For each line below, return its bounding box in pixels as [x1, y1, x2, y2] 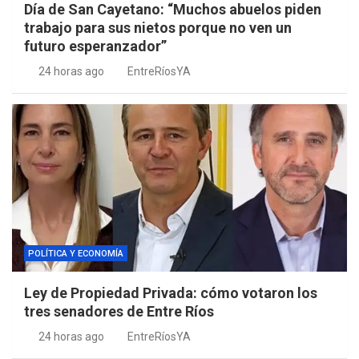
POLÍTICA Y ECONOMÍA [28, 248, 123, 260]
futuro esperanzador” [24, 38, 167, 55]
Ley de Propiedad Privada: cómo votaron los [24, 284, 317, 302]
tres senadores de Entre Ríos [24, 303, 214, 321]
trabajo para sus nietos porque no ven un [24, 19, 292, 37]
